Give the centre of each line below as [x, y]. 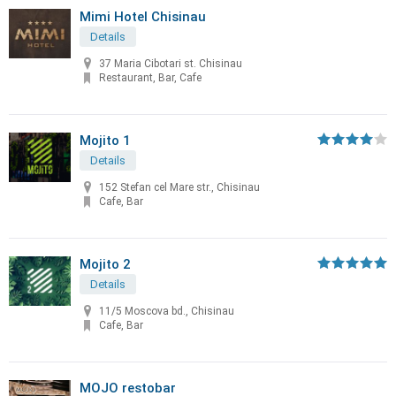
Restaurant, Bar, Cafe [150, 78]
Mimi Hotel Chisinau [143, 17]
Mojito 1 [105, 141]
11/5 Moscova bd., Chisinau [167, 312]
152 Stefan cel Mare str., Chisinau [179, 188]
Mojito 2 [105, 264]
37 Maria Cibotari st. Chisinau [171, 64]
